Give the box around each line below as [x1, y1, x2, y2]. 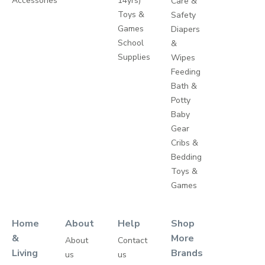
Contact [118, 235, 148, 247]
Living [12, 247, 38, 260]
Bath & [170, 80, 197, 92]
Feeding [170, 66, 201, 78]
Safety [170, 9, 196, 21]
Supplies [118, 51, 151, 63]
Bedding [170, 151, 202, 163]
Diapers [170, 24, 200, 35]
